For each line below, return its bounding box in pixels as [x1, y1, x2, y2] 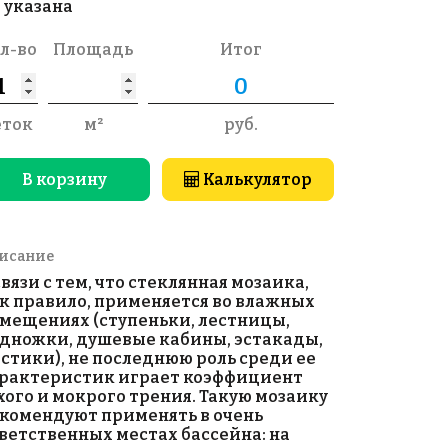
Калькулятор [200, 170, 313, 190]
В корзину [21, 170, 107, 190]
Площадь [53, 40, 133, 59]
